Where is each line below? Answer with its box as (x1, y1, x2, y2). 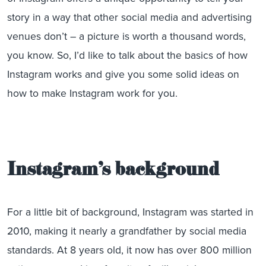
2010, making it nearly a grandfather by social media (7, 223, 246, 239)
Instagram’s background (7, 157, 219, 186)
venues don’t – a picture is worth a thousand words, (7, 28, 246, 44)
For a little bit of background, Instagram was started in (7, 204, 254, 220)
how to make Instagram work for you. (7, 85, 178, 101)
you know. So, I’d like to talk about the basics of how (7, 47, 248, 63)
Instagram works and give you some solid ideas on (7, 66, 239, 82)
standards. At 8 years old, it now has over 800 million (7, 242, 252, 258)
